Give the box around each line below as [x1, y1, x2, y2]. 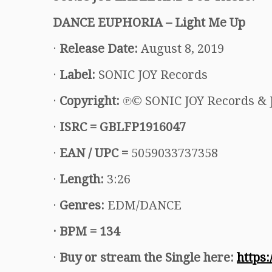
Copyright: [59, 93, 120, 108]
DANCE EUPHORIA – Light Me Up [53, 15, 245, 30]
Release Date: [59, 41, 138, 56]
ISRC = [59, 119, 100, 134]
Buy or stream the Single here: [59, 250, 234, 265]
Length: [59, 171, 104, 186]
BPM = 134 [59, 223, 120, 239]
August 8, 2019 [138, 41, 224, 56]
